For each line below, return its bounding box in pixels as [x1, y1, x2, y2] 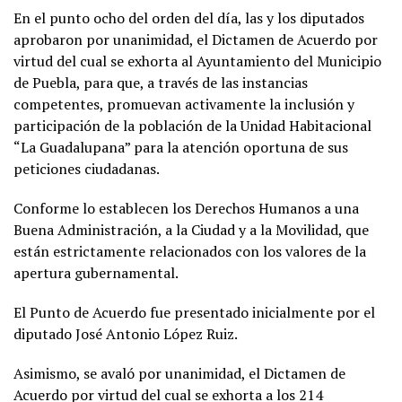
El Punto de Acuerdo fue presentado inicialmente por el [13, 301, 375, 322]
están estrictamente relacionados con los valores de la [13, 240, 366, 261]
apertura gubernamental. [13, 262, 179, 283]
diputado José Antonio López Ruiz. [13, 323, 238, 344]
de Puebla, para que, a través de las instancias [13, 72, 308, 92]
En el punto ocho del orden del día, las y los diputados [13, 7, 364, 28]
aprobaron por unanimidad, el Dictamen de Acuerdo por [13, 29, 378, 49]
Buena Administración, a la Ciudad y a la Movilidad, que [13, 219, 369, 240]
